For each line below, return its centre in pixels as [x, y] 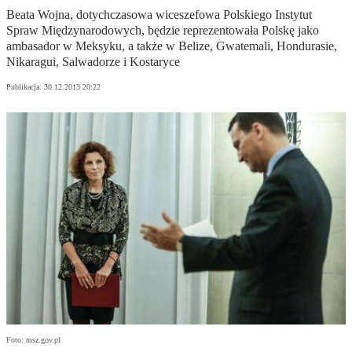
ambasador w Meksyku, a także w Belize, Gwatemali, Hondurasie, [172, 46]
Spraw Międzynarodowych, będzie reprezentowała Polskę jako [163, 31]
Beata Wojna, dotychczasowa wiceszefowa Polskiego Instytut [159, 15]
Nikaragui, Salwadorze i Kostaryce [93, 62]
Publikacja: [25, 87]
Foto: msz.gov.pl [33, 340]
